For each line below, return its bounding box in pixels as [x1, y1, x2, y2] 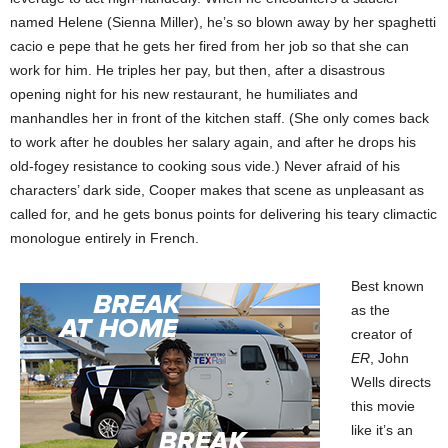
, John [370, 350, 409, 366]
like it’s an [351, 422, 413, 438]
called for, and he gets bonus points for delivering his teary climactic [10, 206, 437, 222]
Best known [351, 278, 424, 294]
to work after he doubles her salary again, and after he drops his [10, 134, 416, 150]
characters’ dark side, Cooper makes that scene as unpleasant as [10, 182, 424, 198]
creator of [351, 326, 412, 342]
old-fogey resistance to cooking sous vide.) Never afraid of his [10, 158, 400, 174]
